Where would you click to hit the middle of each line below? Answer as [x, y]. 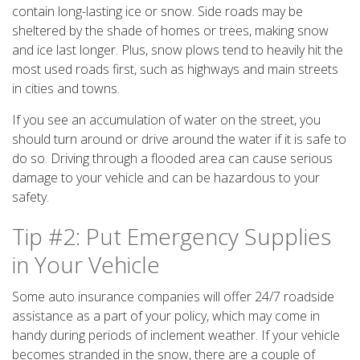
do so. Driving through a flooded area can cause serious [172, 158]
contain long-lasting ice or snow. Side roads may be [157, 11]
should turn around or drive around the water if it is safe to [179, 139]
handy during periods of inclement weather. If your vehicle [176, 335]
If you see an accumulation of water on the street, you [166, 120]
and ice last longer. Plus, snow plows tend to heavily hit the [178, 50]
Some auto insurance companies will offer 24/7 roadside [173, 297]
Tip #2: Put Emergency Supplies [172, 236]
